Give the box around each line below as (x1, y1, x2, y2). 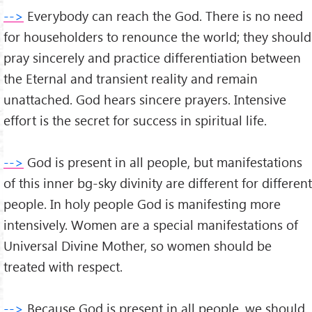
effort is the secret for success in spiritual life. (3, 111, 267, 130)
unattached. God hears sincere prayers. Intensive (3, 91, 286, 109)
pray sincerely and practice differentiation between (3, 49, 301, 67)
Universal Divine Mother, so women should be (3, 237, 272, 255)
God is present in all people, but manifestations (24, 153, 302, 171)
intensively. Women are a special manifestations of (3, 216, 298, 234)
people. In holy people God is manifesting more (3, 195, 281, 213)
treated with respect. (3, 258, 123, 276)
